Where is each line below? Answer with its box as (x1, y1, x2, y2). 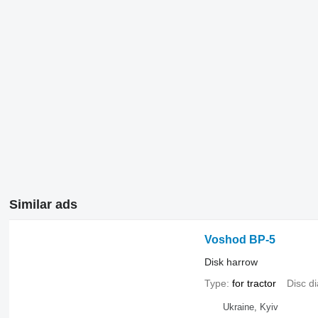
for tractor (231, 277, 276, 289)
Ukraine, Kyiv (222, 302, 278, 313)
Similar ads (9, 197, 77, 212)
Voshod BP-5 (204, 233, 275, 246)
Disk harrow (204, 256, 258, 268)
